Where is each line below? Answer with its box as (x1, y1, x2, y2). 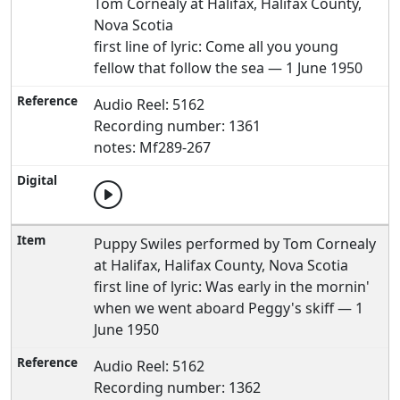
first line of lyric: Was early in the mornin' (94, 277, 371, 296)
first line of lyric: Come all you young (94, 37, 339, 56)
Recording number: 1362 (94, 378, 262, 397)
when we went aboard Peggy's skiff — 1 (94, 298, 364, 318)
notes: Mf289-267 (94, 137, 212, 157)
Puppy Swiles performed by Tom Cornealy (94, 234, 377, 254)
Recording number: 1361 (94, 116, 262, 136)
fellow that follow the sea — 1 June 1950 (94, 58, 363, 78)
